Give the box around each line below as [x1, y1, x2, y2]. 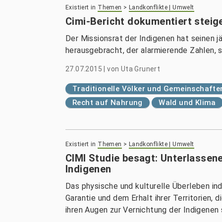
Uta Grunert [120, 65, 161, 73]
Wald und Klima [159, 98, 216, 107]
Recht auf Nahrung [72, 98, 143, 107]
